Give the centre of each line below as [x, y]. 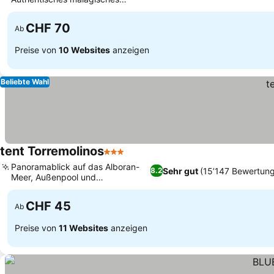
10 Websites [84, 50]
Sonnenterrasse [42, 187]
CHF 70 [48, 28]
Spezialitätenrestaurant [57, 9]
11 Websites [83, 228]
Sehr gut [180, 171]
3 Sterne [123, 158]
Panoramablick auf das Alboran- [75, 167]
